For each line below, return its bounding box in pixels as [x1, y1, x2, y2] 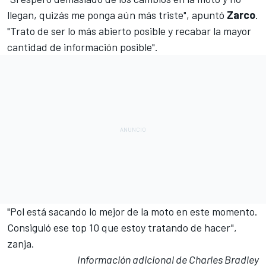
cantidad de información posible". [7, 40, 158, 54]
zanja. [7, 237, 34, 251]
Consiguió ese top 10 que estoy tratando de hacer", [7, 221, 237, 235]
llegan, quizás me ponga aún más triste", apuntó [7, 8, 227, 22]
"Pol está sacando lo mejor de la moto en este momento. [7, 205, 258, 218]
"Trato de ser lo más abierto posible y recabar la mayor [7, 24, 251, 38]
